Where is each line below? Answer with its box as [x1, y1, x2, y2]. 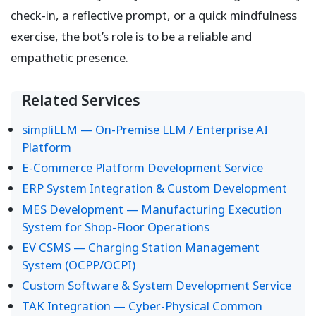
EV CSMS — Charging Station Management [22, 238, 260, 255]
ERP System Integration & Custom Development [22, 180, 287, 197]
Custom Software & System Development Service [22, 276, 291, 293]
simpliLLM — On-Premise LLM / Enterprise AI [22, 121, 268, 138]
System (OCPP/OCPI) [22, 256, 135, 273]
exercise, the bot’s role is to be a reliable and [11, 28, 252, 44]
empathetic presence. [11, 49, 128, 66]
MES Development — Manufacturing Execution [22, 200, 282, 217]
